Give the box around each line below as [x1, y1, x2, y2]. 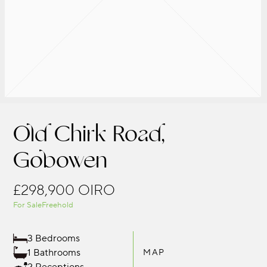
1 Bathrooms [27, 247, 81, 259]
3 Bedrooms [27, 232, 80, 244]
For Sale [13, 200, 42, 210]
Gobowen [13, 147, 108, 175]
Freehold [42, 200, 74, 210]
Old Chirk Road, [13, 120, 165, 148]
